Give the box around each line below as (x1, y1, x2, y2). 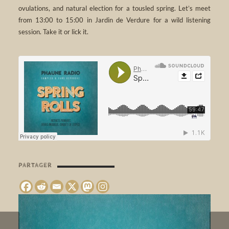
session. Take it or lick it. (18, 27, 88, 36)
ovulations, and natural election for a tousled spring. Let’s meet (18, 4, 211, 12)
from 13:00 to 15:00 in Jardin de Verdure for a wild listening (18, 15, 211, 24)
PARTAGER (18, 161, 52, 169)
